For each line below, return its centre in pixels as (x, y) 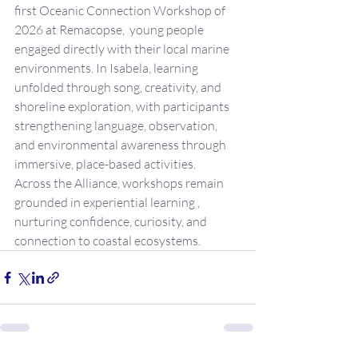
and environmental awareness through (121, 145)
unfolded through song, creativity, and (119, 87)
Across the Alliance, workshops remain (120, 183)
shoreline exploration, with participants (123, 106)
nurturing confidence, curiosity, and (112, 221)
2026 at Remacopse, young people (110, 30)
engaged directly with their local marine (123, 49)
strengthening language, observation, (117, 125)
